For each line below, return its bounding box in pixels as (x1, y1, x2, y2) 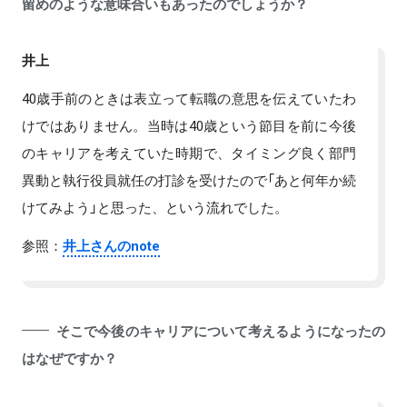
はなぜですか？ (22, 347, 117, 368)
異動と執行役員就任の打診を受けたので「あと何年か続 (22, 169, 356, 190)
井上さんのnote (63, 234, 160, 255)
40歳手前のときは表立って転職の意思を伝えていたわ (22, 87, 356, 108)
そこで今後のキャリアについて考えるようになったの (56, 320, 385, 341)
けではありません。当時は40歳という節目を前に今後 (22, 114, 356, 135)
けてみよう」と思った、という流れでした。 (22, 196, 288, 217)
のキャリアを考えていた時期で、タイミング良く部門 (22, 142, 356, 163)
